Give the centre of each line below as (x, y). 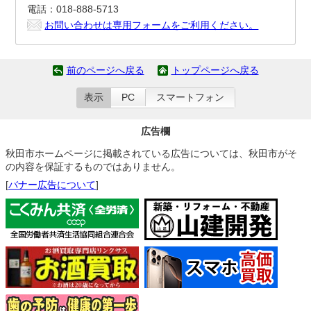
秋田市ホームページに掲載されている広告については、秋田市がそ (151, 153)
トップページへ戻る (215, 70)
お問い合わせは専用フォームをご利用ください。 (152, 25)
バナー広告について (52, 185)
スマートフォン (190, 98)
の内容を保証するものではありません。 (93, 167)
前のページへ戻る (105, 70)
